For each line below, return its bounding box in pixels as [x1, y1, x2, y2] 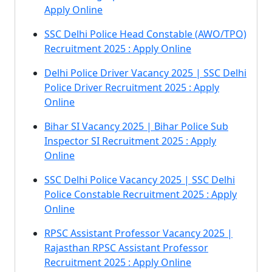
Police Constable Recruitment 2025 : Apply [44, 188, 237, 201]
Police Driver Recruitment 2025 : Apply [44, 81, 219, 94]
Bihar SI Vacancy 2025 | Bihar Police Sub [44, 120, 228, 133]
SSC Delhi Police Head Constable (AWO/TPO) [44, 27, 246, 41]
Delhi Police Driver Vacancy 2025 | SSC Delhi [44, 66, 246, 80]
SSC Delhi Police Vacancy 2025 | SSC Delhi [44, 173, 235, 186]
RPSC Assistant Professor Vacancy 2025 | [44, 226, 233, 240]
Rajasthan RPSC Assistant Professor [44, 241, 208, 254]
